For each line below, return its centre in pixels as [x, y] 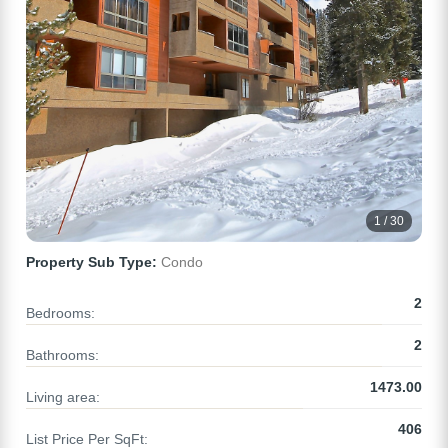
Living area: [63, 397]
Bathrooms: [62, 355]
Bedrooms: [60, 313]
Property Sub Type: [91, 262]
